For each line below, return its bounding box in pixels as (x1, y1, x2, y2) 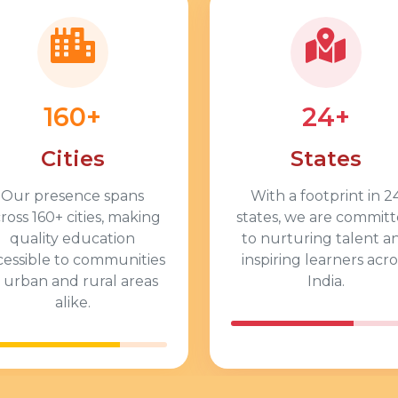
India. (306, 273, 345, 290)
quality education (10, 230, 135, 247)
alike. (54, 294, 91, 311)
